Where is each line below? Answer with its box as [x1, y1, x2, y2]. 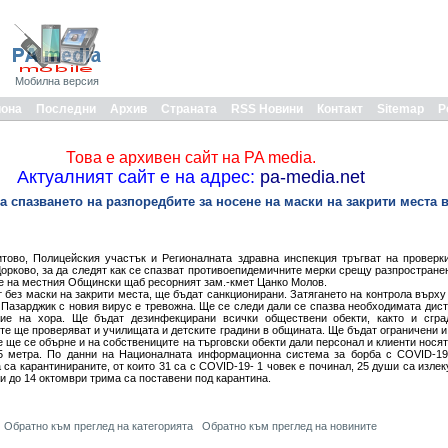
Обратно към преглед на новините [202, 420, 377, 432]
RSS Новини [231, 102, 303, 116]
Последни [36, 102, 96, 116]
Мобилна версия [15, 75, 99, 87]
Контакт [317, 102, 363, 116]
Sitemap [377, 102, 424, 116]
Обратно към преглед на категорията [4, 420, 193, 432]
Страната [161, 102, 217, 116]
